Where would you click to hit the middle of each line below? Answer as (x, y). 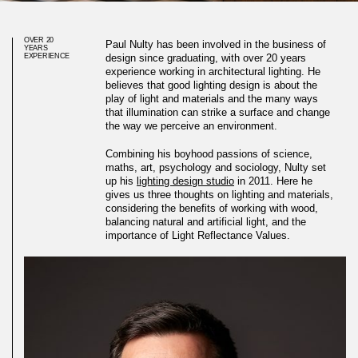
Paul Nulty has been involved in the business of (216, 44)
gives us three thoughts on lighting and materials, (220, 195)
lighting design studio (186, 181)
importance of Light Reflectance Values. (198, 235)
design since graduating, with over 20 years (206, 58)
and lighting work (101, 339)
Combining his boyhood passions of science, (209, 154)
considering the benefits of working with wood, (212, 208)
